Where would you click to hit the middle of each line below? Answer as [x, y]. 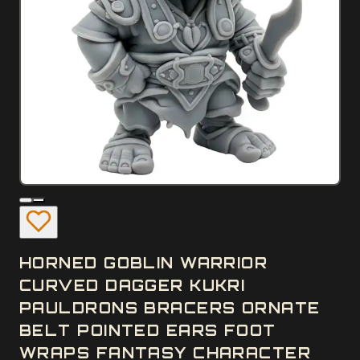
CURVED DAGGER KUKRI [133, 285]
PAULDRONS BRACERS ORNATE [170, 307]
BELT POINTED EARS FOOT [148, 330]
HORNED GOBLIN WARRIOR [144, 262]
